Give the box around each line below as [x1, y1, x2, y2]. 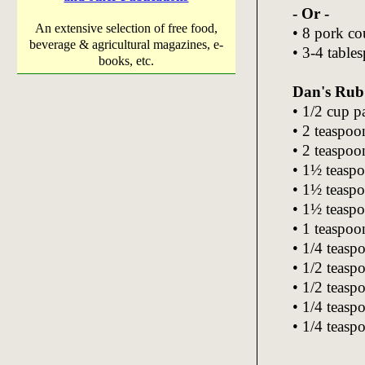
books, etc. [99, 54, 154, 68]
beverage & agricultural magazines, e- [29, 37, 223, 51]
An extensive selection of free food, [35, 21, 218, 35]
